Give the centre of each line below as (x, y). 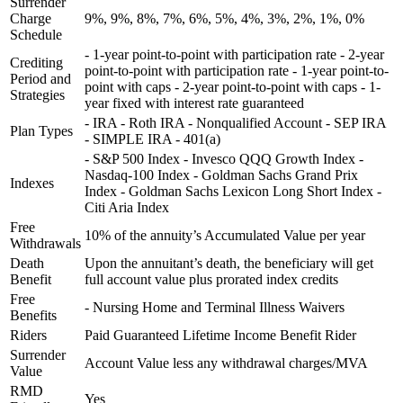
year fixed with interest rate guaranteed (194, 103)
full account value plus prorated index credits (211, 280)
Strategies (37, 95)
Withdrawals (45, 244)
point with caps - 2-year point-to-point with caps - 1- (233, 87)
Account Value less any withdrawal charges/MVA (226, 363)
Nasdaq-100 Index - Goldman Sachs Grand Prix (221, 175)
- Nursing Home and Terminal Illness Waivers (215, 308)
